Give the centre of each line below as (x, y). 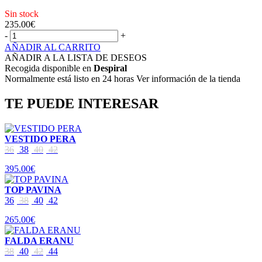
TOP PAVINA (33, 189)
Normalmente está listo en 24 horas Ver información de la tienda (123, 78)
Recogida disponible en (49, 68)
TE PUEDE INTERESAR (82, 103)
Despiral (110, 68)
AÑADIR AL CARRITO (53, 47)
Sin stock (22, 13)
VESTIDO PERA (40, 139)
